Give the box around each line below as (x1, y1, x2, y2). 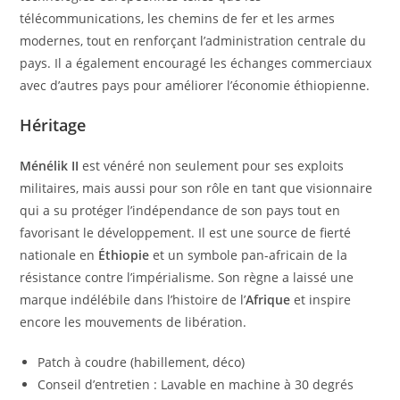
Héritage (20, 113, 87, 136)
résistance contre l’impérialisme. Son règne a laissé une (20, 268, 354, 286)
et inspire (290, 290, 352, 308)
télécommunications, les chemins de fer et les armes (20, 9, 336, 27)
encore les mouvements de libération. (20, 312, 247, 330)
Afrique (246, 290, 291, 308)
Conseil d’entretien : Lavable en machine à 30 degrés (37, 375, 354, 393)
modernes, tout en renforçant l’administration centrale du (20, 31, 367, 49)
